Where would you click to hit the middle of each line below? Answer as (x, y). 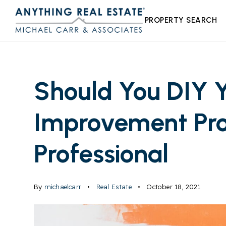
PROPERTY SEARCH (181, 20)
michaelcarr (63, 187)
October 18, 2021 (173, 187)
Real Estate (114, 187)
